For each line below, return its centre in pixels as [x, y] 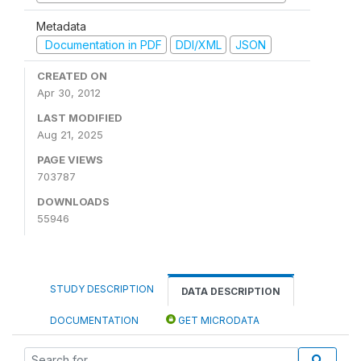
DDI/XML [198, 44]
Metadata [61, 26]
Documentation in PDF [102, 44]
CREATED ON [72, 76]
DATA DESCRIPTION [231, 291]
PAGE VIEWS [70, 160]
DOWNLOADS [73, 201]
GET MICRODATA [218, 320]
